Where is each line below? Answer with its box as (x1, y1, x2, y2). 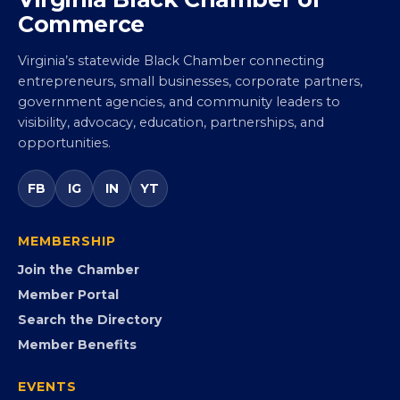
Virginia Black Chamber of (18, 82, 322, 110)
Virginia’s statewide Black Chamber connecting (18, 149, 324, 166)
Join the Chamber (18, 358, 139, 375)
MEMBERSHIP (18, 329, 116, 346)
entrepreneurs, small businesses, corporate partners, (18, 170, 362, 187)
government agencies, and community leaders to (18, 190, 340, 207)
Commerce (18, 107, 145, 135)
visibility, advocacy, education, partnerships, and (18, 211, 324, 228)
